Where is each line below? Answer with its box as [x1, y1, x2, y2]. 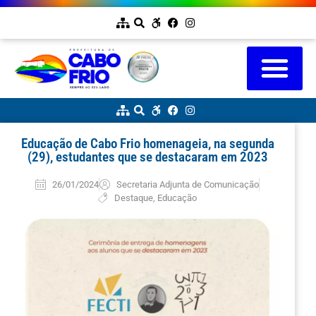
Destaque [114, 192, 154, 203]
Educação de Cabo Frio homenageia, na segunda [20, 135, 274, 152]
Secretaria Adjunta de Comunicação [116, 178, 259, 190]
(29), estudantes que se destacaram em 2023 [27, 148, 268, 165]
